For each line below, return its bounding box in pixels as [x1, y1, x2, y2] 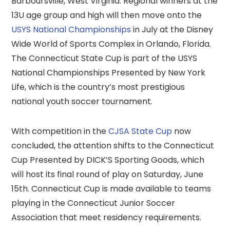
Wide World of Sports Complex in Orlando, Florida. [11, 37, 212, 50]
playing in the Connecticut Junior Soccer [11, 197, 176, 209]
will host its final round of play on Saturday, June [11, 168, 204, 180]
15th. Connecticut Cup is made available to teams [11, 182, 212, 195]
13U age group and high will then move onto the [11, 9, 202, 21]
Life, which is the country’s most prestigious [11, 81, 185, 93]
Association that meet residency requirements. [11, 211, 202, 223]
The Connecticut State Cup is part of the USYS [11, 52, 198, 64]
